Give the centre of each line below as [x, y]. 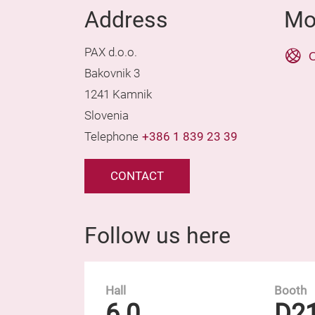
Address [126, 20]
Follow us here [157, 236]
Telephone [111, 137]
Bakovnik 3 [112, 73]
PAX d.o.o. [111, 52]
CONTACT [137, 176]
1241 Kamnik [118, 95]
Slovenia [107, 116]
